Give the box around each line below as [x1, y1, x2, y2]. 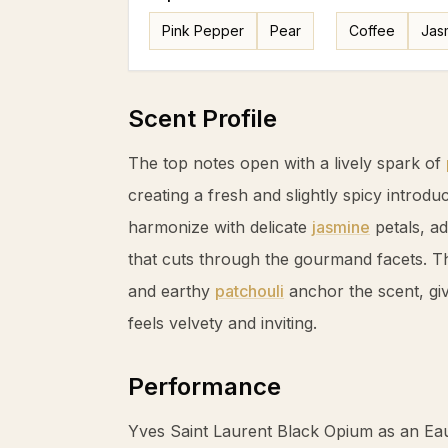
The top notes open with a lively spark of [128, 153, 446, 173]
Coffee [349, 22, 396, 39]
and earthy [128, 281, 215, 301]
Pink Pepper [162, 22, 244, 39]
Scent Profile [128, 104, 277, 133]
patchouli [215, 281, 284, 301]
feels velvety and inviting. [128, 313, 317, 333]
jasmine [312, 217, 370, 237]
